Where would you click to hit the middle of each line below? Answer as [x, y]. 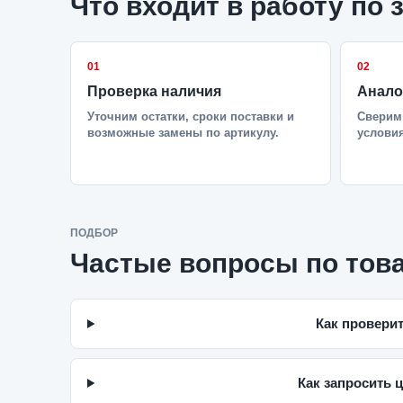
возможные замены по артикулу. [183, 133]
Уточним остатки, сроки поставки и [191, 116]
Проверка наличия [154, 91]
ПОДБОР [94, 233]
